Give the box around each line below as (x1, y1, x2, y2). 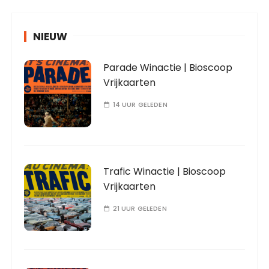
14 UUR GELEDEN (112, 100, 168, 109)
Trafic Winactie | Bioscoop (103, 165, 226, 178)
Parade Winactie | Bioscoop (103, 61, 233, 74)
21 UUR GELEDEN (112, 204, 167, 213)
